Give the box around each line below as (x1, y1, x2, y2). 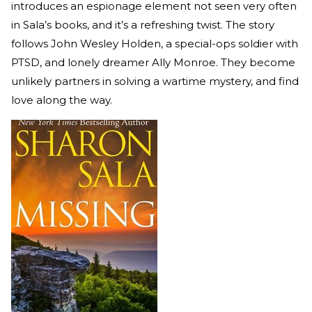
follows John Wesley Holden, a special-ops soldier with (11, 36, 298, 50)
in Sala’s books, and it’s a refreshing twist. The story (11, 17, 274, 31)
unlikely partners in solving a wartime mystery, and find (11, 74, 299, 88)
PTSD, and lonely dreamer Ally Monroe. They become (11, 55, 295, 69)
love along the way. (11, 93, 112, 107)
